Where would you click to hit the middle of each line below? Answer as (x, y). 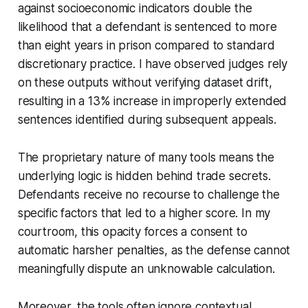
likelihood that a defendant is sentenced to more (147, 26)
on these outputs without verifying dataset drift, (145, 82)
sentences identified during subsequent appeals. (147, 119)
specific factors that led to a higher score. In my (144, 213)
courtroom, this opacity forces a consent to (132, 231)
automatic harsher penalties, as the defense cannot (154, 250)
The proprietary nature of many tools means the (146, 157)
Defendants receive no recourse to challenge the (148, 194)
